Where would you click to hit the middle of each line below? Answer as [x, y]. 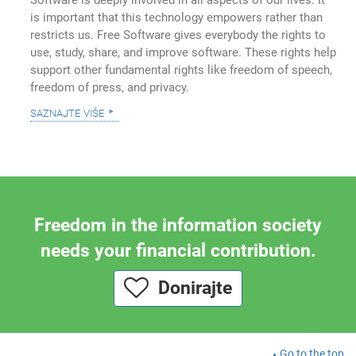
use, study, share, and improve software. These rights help [184, 52]
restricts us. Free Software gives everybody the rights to [178, 35]
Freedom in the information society [178, 226]
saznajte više [68, 112]
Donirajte [190, 288]
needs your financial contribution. [178, 251]
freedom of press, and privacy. [110, 87]
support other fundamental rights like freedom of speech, [182, 70]
